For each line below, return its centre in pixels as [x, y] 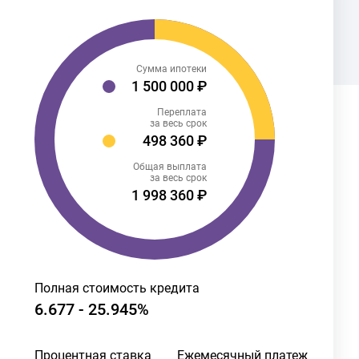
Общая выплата [170, 167]
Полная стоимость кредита [117, 288]
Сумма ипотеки [171, 69]
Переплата [182, 112]
